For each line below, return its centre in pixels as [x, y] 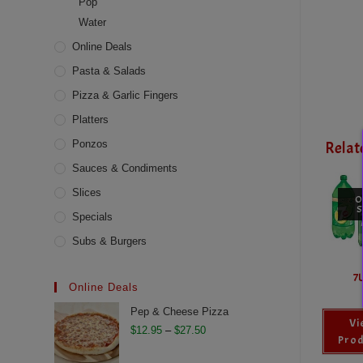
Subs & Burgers [110, 241]
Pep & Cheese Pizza [180, 312]
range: [222, 350]
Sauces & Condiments [125, 168]
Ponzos [90, 144]
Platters [91, 120]
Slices [87, 192]
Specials [93, 217]
